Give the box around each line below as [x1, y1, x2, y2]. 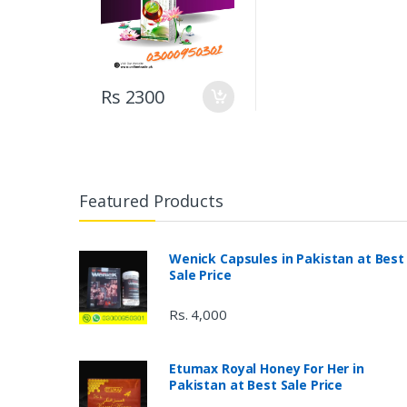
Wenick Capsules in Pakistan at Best [169, 250, 404, 268]
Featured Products [79, 190, 223, 213]
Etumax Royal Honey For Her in [169, 359, 364, 377]
